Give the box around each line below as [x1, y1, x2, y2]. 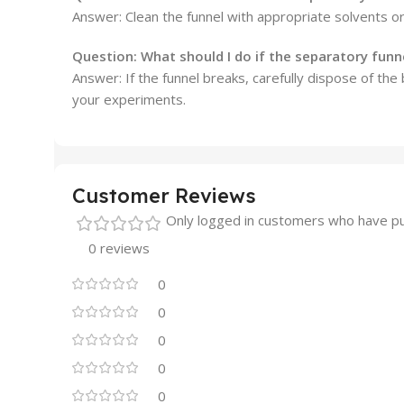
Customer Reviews [72, 183, 256, 209]
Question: [72, 47, 141, 66]
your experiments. [72, 90, 186, 109]
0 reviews [88, 239, 150, 258]
